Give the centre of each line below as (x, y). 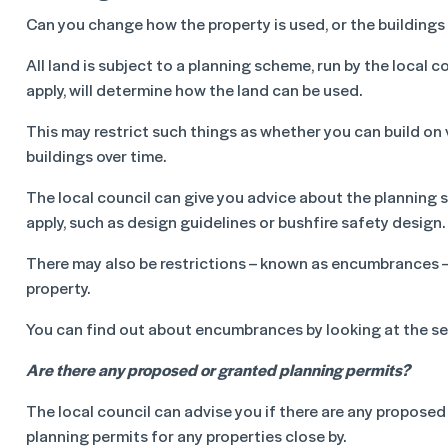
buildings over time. (96, 155)
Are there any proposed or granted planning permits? (218, 369)
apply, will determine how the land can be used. (194, 89)
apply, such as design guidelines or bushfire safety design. (235, 221)
